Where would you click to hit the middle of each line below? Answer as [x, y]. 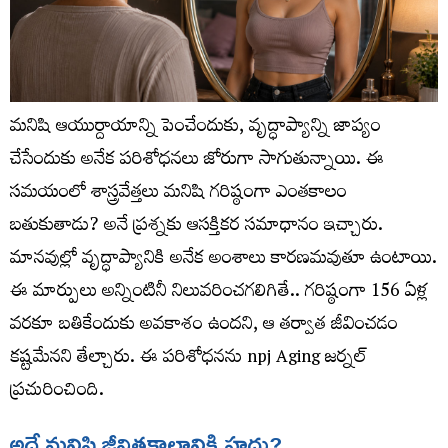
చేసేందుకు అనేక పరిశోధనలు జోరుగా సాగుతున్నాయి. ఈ [197, 162]
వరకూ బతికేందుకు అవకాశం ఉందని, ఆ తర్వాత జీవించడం [204, 327]
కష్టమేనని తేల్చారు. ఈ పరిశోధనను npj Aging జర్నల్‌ [188, 360]
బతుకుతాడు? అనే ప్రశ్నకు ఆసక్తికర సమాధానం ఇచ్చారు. [196, 228]
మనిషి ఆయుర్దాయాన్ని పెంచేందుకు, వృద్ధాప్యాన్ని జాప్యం [195, 129]
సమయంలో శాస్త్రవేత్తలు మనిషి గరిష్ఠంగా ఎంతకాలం [178, 195]
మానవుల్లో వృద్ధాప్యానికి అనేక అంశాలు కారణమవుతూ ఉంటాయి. [223, 261]
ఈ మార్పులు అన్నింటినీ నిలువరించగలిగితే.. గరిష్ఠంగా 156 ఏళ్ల [219, 294]
